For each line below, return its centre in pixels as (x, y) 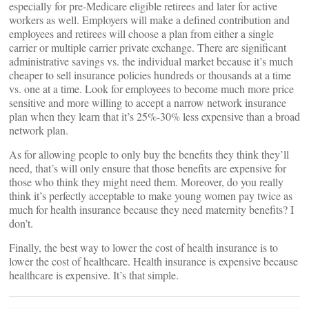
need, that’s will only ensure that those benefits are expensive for (148, 168)
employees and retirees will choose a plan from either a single (141, 33)
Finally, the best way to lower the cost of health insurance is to (143, 247)
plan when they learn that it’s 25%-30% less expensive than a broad (154, 116)
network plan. (39, 130)
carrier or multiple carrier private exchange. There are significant (148, 47)
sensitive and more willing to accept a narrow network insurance (148, 102)
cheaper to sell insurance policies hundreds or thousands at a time (150, 75)
